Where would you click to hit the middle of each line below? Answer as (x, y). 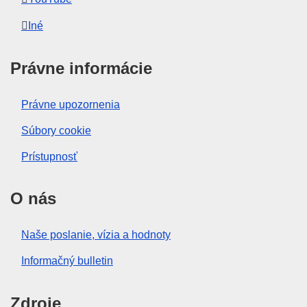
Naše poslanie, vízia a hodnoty (96, 234)
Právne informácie (81, 68)
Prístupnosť (49, 157)
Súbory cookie (56, 131)
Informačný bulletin (67, 261)
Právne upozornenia (71, 104)
